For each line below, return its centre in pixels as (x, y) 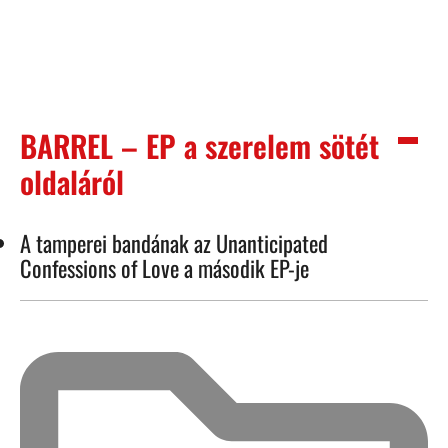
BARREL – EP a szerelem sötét (199, 146)
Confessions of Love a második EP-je (164, 268)
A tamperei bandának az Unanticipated (174, 243)
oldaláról (72, 182)
